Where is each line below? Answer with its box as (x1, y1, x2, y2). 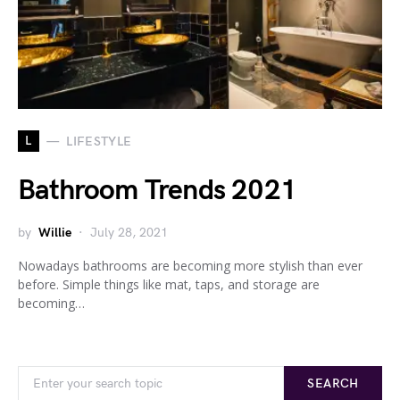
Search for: (17, 367, 78, 382)
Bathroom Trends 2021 (18, 173, 296, 208)
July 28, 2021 (90, 225, 168, 240)
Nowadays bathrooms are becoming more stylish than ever (18, 257, 362, 274)
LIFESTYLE (66, 133, 132, 149)
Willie (38, 225, 71, 240)
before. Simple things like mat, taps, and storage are (18, 276, 320, 293)
